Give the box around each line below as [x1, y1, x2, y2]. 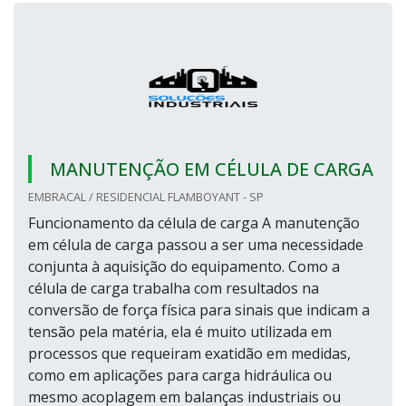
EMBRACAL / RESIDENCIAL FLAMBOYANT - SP [28, 188, 264, 205]
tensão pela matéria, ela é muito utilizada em [28, 322, 332, 342]
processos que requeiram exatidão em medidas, [28, 343, 351, 363]
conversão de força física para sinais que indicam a [28, 300, 370, 320]
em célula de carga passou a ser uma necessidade [28, 235, 363, 255]
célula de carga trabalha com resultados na [28, 278, 319, 298]
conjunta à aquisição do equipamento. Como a [28, 256, 340, 276]
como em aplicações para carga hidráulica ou [28, 365, 332, 385]
